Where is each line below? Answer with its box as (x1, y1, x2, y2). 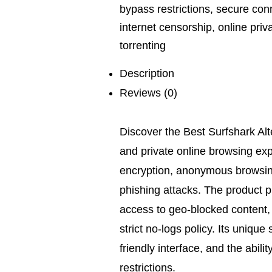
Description (120, 67, 174, 80)
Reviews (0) (120, 87, 177, 99)
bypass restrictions (120, 3, 210, 15)
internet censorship (120, 21, 212, 33)
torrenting (120, 39, 166, 52)
